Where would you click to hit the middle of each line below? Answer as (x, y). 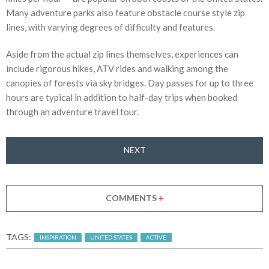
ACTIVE (156, 237)
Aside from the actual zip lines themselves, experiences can (122, 54)
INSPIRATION (58, 237)
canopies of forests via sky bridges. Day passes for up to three (130, 83)
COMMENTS (132, 198)
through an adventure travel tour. (72, 111)
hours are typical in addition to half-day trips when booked (122, 97)
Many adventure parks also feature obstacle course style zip (125, 12)
